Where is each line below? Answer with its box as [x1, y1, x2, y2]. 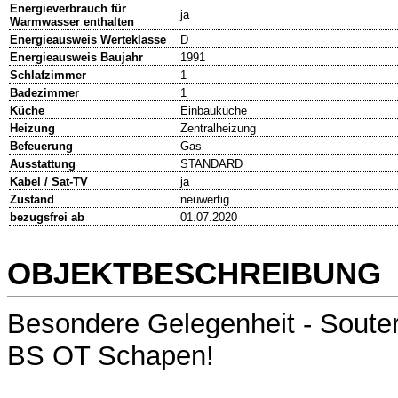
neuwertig [180, 193, 229, 207]
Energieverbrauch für [10, 2, 126, 16]
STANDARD [180, 157, 243, 171]
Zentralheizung [180, 122, 256, 136]
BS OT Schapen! [7, 340, 214, 372]
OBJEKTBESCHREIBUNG [7, 255, 381, 291]
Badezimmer [10, 86, 79, 100]
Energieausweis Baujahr [10, 51, 143, 65]
